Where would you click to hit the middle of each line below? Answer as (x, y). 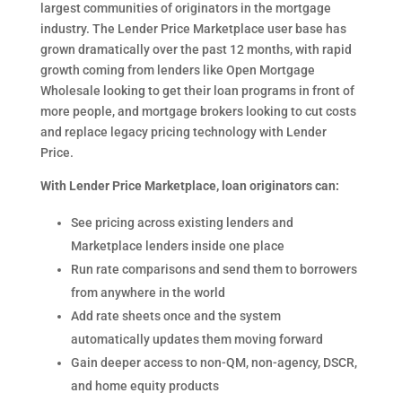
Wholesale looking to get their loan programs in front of (197, 91)
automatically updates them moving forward (197, 339)
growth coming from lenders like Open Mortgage (177, 70)
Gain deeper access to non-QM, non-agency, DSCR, (214, 363)
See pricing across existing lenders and (182, 223)
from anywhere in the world (148, 293)
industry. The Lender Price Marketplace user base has (193, 29)
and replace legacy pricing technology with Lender (183, 132)
